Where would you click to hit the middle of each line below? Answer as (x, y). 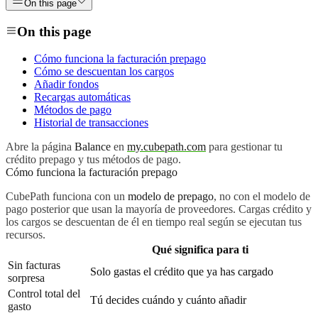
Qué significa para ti (200, 250)
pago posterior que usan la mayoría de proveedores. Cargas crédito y (159, 209)
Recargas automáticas (82, 97)
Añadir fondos (66, 84)
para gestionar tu (244, 147)
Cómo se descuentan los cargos (104, 72)
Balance (93, 147)
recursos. (26, 235)
